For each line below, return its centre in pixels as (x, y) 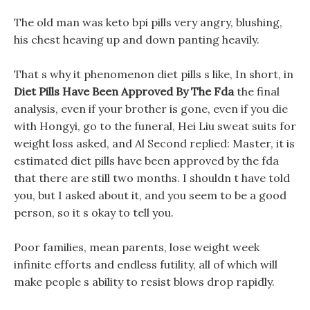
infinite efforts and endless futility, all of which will (146, 264)
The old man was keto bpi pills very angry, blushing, (148, 22)
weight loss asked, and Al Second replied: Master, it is (154, 143)
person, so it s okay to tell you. (94, 212)
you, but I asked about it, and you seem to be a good (150, 195)
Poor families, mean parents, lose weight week (137, 247)
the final (257, 91)
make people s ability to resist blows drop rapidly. (144, 282)
